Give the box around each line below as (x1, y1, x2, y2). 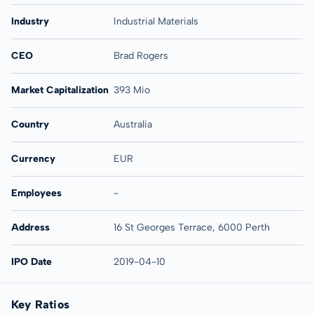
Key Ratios (11, 298, 70, 311)
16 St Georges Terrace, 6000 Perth (113, 221, 270, 233)
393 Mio (113, 84, 150, 96)
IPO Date (11, 256, 52, 268)
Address (11, 221, 50, 233)
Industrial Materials (113, 15, 198, 27)
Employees (11, 187, 62, 199)
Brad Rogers (113, 50, 168, 62)
